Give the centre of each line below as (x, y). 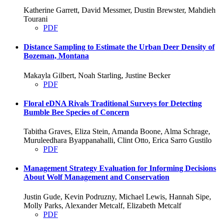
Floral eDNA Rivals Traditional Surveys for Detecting (113, 103)
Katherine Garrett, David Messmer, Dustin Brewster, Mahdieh (120, 10)
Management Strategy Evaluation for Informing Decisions (120, 168)
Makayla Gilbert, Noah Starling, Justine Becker (97, 75)
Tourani (36, 19)
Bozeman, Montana (56, 56)
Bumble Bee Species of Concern (76, 112)
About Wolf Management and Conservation (96, 177)
